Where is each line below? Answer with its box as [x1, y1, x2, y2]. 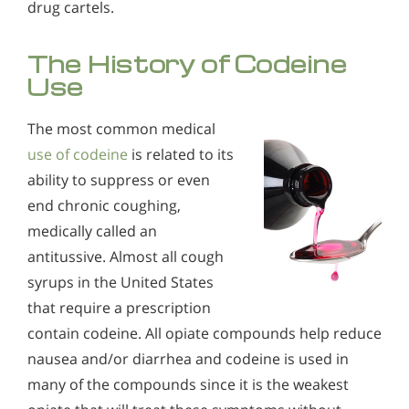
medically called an [27, 220, 157, 241]
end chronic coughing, [27, 194, 181, 215]
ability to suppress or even [27, 169, 210, 190]
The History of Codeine [27, 47, 348, 79]
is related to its [128, 143, 234, 164]
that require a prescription [27, 297, 211, 318]
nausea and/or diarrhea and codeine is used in [27, 348, 349, 369]
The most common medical [27, 118, 215, 139]
